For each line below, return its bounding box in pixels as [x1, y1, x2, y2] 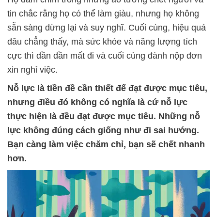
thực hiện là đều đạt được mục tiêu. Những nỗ [7, 111, 200, 121]
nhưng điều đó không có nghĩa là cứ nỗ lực [7, 97, 190, 107]
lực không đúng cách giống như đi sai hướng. [7, 125, 199, 135]
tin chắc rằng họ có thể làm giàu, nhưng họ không [7, 9, 199, 18]
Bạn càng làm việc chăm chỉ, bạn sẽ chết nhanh [7, 139, 205, 149]
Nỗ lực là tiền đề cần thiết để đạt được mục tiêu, [7, 83, 207, 93]
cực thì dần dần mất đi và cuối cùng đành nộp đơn [7, 51, 202, 61]
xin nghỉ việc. [7, 65, 58, 75]
